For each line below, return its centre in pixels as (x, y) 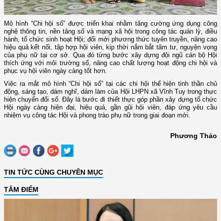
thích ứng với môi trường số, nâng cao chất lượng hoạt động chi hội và (110, 63)
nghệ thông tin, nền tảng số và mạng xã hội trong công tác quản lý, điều (110, 31)
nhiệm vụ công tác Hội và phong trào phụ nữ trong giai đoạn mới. (97, 115)
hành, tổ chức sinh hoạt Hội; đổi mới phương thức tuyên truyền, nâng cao (110, 39)
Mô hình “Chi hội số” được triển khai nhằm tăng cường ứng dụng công (110, 23)
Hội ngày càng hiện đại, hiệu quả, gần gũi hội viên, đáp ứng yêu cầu (110, 107)
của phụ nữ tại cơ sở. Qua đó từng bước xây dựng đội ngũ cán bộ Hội (110, 55)
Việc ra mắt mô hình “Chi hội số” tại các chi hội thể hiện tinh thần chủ (110, 83)
